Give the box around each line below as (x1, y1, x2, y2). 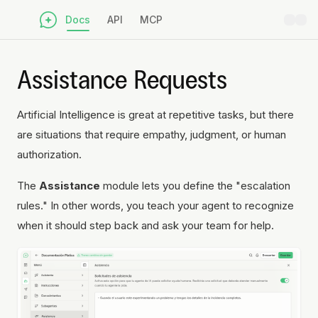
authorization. (17, 148, 82, 161)
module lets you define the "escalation (100, 179, 290, 192)
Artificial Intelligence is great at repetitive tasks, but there (17, 108, 294, 121)
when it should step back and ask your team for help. (17, 219, 274, 232)
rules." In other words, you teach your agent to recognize (17, 199, 294, 212)
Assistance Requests (17, 62, 227, 97)
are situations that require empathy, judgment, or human (17, 128, 286, 141)
